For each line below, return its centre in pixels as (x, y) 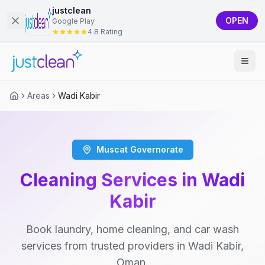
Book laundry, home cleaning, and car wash (132, 229)
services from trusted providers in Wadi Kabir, (132, 246)
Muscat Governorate (140, 149)
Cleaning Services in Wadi (132, 180)
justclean (72, 10)
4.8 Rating (105, 32)
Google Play (73, 21)
